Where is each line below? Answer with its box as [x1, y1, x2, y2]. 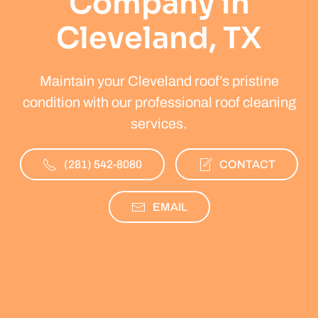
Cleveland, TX [56, 20, 262, 57]
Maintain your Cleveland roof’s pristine [39, 73, 279, 89]
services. [131, 116, 187, 131]
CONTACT [219, 158, 275, 170]
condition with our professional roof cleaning [22, 94, 296, 110]
